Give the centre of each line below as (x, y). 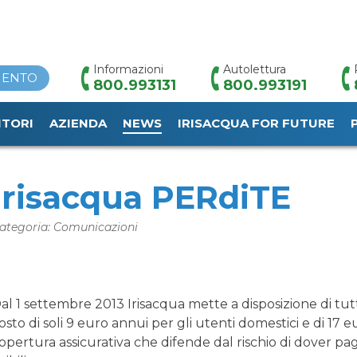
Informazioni (128, 70)
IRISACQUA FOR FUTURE (256, 124)
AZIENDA (78, 124)
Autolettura (255, 70)
